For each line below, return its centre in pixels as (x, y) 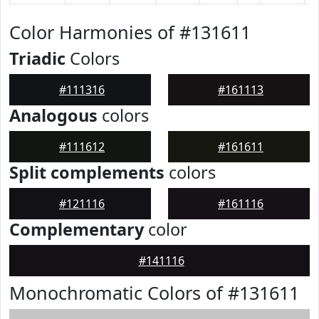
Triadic (37, 58)
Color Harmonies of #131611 (130, 32)
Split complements (87, 172)
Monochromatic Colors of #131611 (154, 293)
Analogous (53, 115)
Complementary (77, 229)
